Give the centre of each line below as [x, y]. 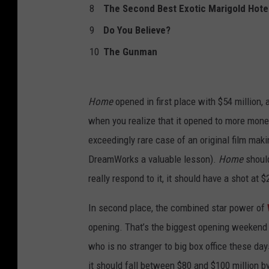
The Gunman [130, 52]
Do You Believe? [137, 30]
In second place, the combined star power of [178, 208]
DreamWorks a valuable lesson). [153, 159]
